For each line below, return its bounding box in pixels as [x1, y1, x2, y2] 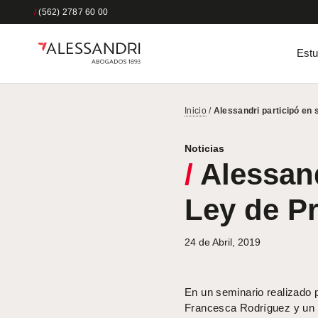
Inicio [185, 105, 207, 116]
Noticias [185, 142, 224, 154]
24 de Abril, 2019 [185, 236, 261, 248]
